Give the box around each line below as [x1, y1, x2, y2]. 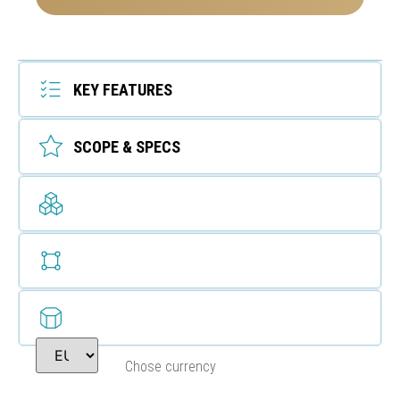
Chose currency [125, 358, 216, 376]
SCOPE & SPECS [73, 137, 180, 156]
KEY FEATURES [73, 79, 172, 99]
